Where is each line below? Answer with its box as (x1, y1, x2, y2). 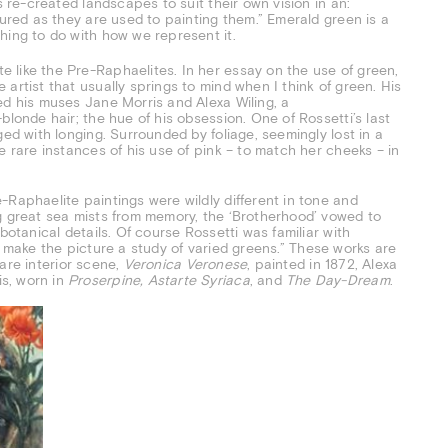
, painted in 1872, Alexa (247, 255, 398, 272)
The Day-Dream (286, 271, 390, 288)
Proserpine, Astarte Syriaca (68, 271, 250, 288)
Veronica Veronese (123, 255, 248, 272)
